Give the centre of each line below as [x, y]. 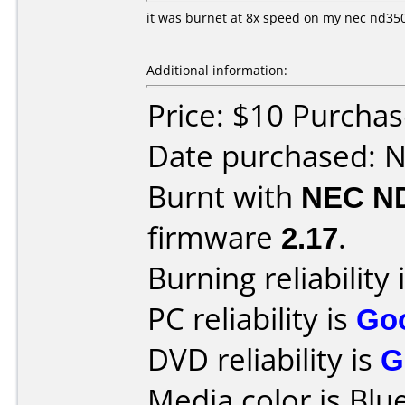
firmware [214, 237]
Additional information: [217, 70]
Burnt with [224, 197]
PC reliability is [252, 319]
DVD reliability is [264, 359]
